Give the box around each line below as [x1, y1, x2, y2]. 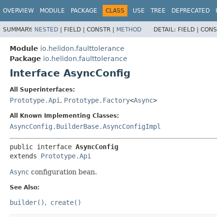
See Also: [10, 184, 40, 191]
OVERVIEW [3, 7, 34, 14]
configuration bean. [29, 168, 97, 176]
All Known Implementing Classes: [10, 112, 119, 119]
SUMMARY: [3, 26, 34, 33]
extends [10, 152, 41, 160]
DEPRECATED [171, 7, 210, 14]
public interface [10, 142, 76, 151]
